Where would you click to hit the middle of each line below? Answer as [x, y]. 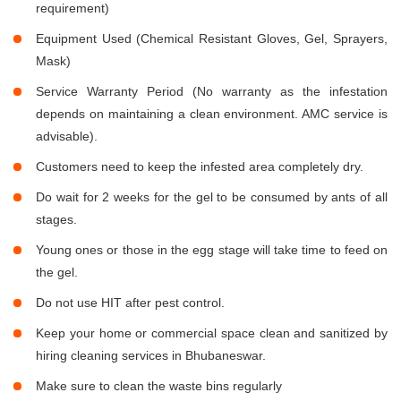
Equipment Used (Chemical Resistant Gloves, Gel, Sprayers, [212, 39]
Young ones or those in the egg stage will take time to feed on [212, 250]
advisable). [67, 137]
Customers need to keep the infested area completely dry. [200, 167]
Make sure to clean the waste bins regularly [159, 386]
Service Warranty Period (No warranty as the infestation [212, 92]
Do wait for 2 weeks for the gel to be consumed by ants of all [212, 197]
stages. [56, 220]
